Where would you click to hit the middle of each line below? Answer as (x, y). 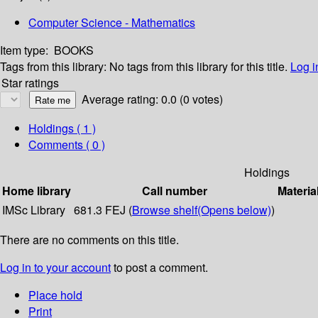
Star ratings (30, 83)
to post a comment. (159, 268)
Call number (174, 191)
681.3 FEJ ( (103, 210)
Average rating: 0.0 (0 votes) (152, 99)
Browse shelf (165, 210)
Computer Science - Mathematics (112, 23)
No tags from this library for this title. (198, 67)
